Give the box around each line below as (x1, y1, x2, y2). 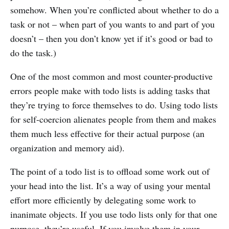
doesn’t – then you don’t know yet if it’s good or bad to (10, 32, 213, 44)
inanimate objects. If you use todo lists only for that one (10, 208, 217, 220)
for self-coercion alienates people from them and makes (10, 112, 216, 125)
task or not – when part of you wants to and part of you (10, 17, 215, 30)
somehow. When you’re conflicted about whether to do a (10, 3, 219, 16)
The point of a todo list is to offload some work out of (10, 165, 210, 177)
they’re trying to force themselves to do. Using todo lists (10, 98, 218, 111)
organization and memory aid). (10, 141, 125, 154)
